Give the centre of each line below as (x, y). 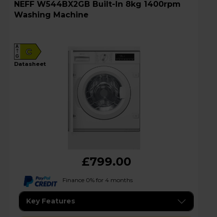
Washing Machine (51, 15)
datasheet (32, 64)
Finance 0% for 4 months (98, 180)
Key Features (51, 201)
